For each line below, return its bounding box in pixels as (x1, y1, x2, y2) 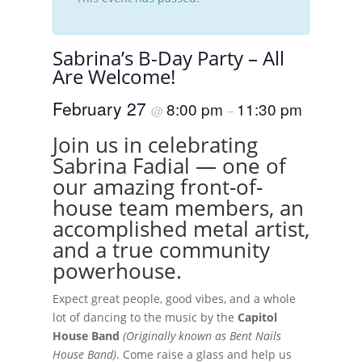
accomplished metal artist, (52, 213, 309, 243)
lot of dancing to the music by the (52, 309, 238, 325)
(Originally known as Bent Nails (122, 327, 281, 343)
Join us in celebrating (52, 129, 258, 159)
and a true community (52, 234, 270, 264)
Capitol (237, 309, 277, 325)
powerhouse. (52, 255, 182, 285)
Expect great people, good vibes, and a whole (52, 290, 296, 306)
